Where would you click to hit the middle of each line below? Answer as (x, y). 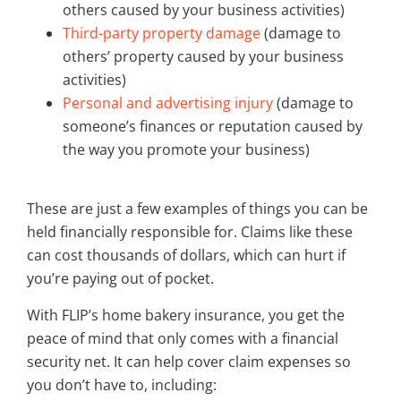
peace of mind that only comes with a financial (183, 338)
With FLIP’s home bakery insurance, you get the (186, 315)
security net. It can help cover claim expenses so (189, 361)
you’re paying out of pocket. (122, 279)
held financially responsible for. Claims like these (190, 232)
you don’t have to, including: (122, 384)
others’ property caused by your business (203, 57)
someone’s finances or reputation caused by (213, 127)
